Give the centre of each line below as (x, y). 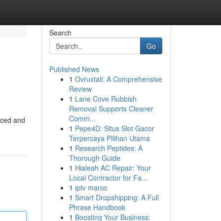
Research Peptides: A (109, 148)
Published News (74, 69)
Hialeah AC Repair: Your (113, 168)
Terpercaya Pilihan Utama (109, 138)
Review (80, 89)
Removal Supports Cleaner (111, 109)
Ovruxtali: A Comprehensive (118, 79)
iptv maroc (91, 187)
